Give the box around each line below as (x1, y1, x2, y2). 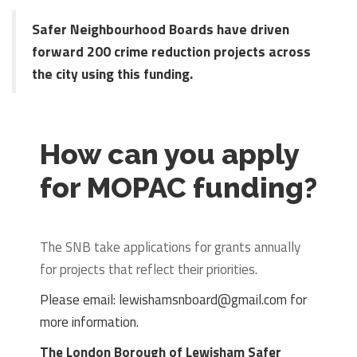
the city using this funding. (32, 62, 193, 84)
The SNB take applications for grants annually (40, 236, 300, 257)
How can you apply (40, 136, 299, 171)
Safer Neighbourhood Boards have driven (32, 18, 289, 40)
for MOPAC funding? (40, 170, 317, 204)
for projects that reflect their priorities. (40, 258, 257, 280)
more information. (40, 311, 139, 332)
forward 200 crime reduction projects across (32, 40, 311, 62)
